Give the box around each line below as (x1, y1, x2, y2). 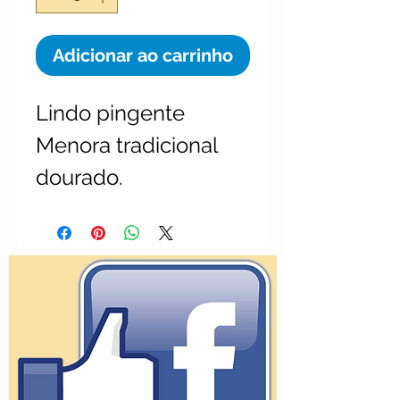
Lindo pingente (36, 100, 185, 126)
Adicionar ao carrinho (53, 45, 233, 66)
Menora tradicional (36, 132, 218, 158)
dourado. (36, 164, 129, 190)
